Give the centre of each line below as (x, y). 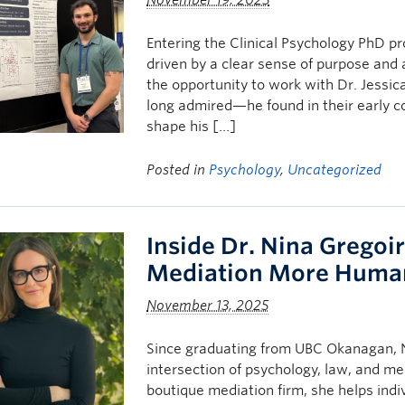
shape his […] (192, 127)
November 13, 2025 (208, 306)
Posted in (178, 170)
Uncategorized (335, 170)
